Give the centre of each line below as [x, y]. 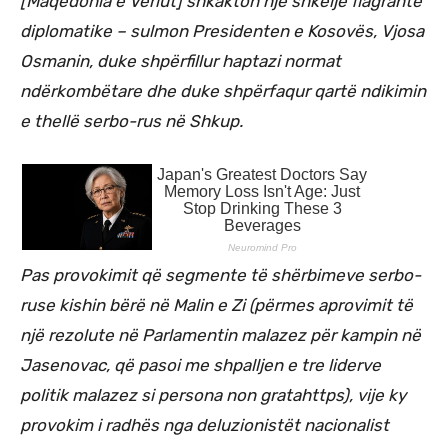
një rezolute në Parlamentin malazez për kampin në [220, 334]
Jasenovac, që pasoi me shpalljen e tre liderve [200, 364]
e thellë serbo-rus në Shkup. [131, 120]
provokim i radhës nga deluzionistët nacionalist [204, 424]
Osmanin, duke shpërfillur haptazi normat [180, 60]
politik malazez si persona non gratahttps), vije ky [213, 394]
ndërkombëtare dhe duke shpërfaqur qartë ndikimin [223, 90]
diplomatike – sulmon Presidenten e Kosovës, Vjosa [222, 30]
